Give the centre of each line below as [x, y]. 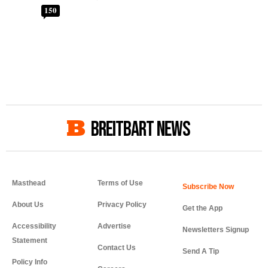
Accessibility [34, 226]
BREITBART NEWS [141, 130]
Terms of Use [120, 183]
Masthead [29, 183]
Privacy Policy [122, 205]
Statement [30, 241]
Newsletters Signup [216, 230]
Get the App [203, 208]
